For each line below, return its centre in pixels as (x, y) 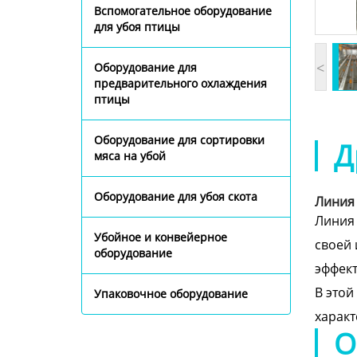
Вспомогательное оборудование (183, 11)
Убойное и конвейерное (161, 237)
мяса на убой (130, 156)
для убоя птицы (137, 27)
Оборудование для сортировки (179, 140)
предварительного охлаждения (180, 83)
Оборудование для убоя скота (176, 196)
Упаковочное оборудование (171, 294)
